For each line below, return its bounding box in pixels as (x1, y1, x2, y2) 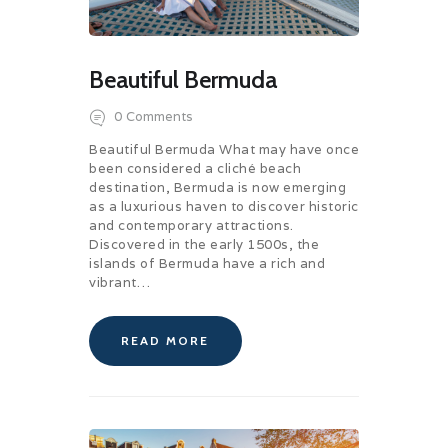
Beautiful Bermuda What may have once (89, 141, 359, 159)
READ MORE (121, 333, 210, 349)
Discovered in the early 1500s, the (89, 236, 319, 254)
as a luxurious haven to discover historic (89, 198, 359, 216)
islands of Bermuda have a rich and (89, 255, 325, 273)
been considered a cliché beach (89, 160, 301, 178)
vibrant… (89, 274, 150, 292)
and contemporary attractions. (89, 217, 294, 235)
